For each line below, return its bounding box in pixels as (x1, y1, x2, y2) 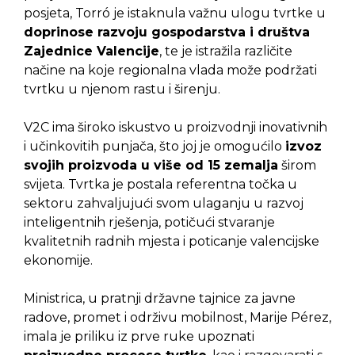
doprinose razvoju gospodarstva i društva (24, 24, 310, 40)
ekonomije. (24, 252, 93, 268)
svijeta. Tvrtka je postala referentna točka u (24, 176, 297, 192)
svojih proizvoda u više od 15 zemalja (24, 157, 278, 173)
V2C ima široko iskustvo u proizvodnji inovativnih (24, 119, 327, 135)
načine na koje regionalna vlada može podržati (24, 62, 317, 78)
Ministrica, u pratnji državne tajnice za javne (24, 290, 296, 306)
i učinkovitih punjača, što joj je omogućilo (24, 138, 285, 154)
